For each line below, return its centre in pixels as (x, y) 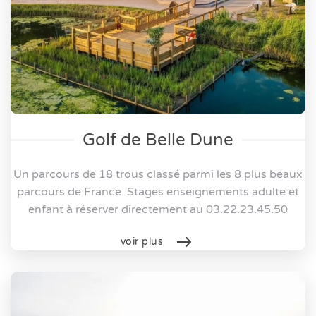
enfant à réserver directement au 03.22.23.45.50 (158, 209)
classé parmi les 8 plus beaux (225, 174)
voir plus (142, 241)
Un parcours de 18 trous (80, 174)
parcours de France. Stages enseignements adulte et (158, 192)
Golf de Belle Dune (158, 140)
